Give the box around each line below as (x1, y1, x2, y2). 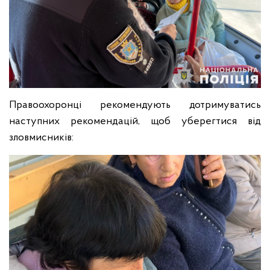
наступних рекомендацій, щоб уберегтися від (9, 115, 261, 127)
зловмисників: (9, 131, 74, 143)
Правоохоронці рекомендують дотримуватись (9, 99, 261, 111)
